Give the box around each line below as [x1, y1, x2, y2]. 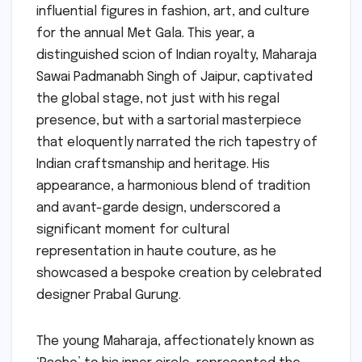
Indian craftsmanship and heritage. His [36, 157, 270, 171]
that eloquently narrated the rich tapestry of [36, 135, 318, 149]
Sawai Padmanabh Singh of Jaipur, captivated [36, 69, 313, 84]
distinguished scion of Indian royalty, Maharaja [36, 48, 317, 62]
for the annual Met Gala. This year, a [36, 26, 255, 40]
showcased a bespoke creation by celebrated [36, 266, 322, 280]
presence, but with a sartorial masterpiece [36, 113, 301, 128]
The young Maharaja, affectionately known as [36, 334, 314, 348]
